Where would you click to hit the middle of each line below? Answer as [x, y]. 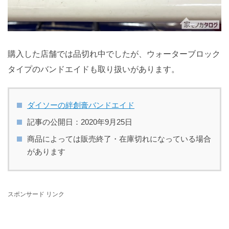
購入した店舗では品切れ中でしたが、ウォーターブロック [114, 54]
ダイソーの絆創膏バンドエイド [81, 105]
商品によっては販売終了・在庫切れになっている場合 [119, 139]
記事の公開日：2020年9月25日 [80, 122]
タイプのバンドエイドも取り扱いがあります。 [94, 69]
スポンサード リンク [36, 194]
